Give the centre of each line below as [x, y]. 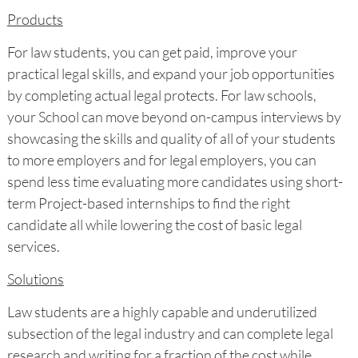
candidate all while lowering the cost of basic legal [154, 224]
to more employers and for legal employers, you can [161, 159]
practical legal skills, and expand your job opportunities [171, 73]
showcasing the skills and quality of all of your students [171, 138]
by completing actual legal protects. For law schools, [161, 95]
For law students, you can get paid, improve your [152, 52]
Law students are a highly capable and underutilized [162, 311]
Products [35, 19]
